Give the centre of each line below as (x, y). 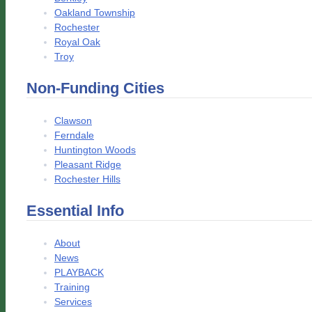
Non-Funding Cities (95, 88)
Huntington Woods (95, 150)
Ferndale (74, 135)
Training (72, 287)
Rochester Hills (87, 179)
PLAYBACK (79, 272)
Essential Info (75, 211)
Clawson (73, 120)
